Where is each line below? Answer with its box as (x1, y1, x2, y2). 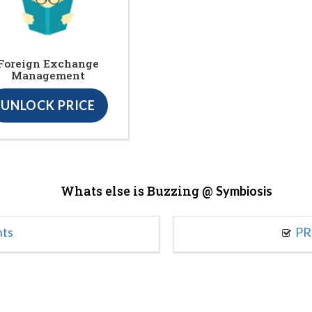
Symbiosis (216, 183, 272, 198)
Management (11, 68, 85, 82)
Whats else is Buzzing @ (61, 182, 216, 199)
